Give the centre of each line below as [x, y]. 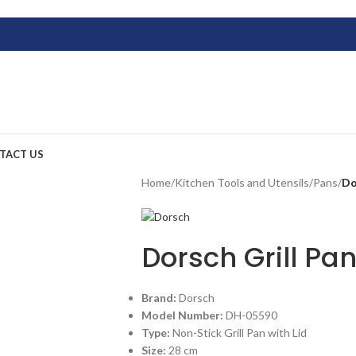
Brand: [160, 298]
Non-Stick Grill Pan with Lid [239, 333]
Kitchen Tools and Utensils [242, 182]
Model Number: [183, 315]
